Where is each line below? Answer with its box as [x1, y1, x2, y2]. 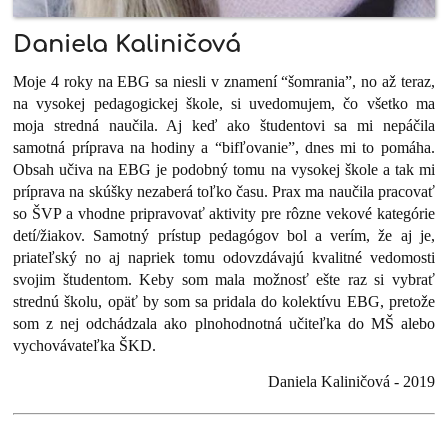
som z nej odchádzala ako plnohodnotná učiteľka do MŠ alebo [13, 315, 435, 333]
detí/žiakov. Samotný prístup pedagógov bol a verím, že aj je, [13, 227, 435, 245]
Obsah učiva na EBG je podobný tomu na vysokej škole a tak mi [13, 161, 435, 179]
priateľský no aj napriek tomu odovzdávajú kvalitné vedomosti [13, 249, 435, 267]
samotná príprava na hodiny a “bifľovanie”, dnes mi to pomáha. [13, 139, 435, 157]
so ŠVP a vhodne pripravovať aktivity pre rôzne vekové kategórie [13, 205, 435, 223]
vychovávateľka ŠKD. [13, 337, 157, 355]
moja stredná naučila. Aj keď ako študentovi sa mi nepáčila [13, 117, 435, 135]
